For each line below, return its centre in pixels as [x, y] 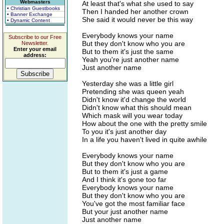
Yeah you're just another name [130, 59]
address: [35, 55]
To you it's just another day [124, 131]
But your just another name [125, 211]
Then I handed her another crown [135, 11]
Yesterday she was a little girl [128, 83]
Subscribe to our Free [35, 37]
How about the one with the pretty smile [144, 123]
